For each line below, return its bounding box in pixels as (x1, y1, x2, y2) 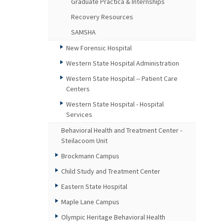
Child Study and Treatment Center (61, 167, 160, 176)
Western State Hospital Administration (66, 59, 179, 68)
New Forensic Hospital (66, 43, 132, 52)
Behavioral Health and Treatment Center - (61, 126, 182, 135)
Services (66, 110, 92, 119)
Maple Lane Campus (61, 197, 119, 206)
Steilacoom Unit (61, 136, 108, 145)
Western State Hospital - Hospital (66, 100, 164, 109)
